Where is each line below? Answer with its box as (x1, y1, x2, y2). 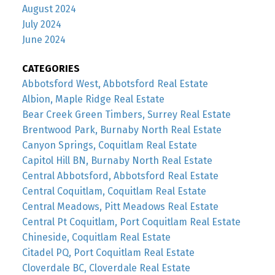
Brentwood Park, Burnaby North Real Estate (21, 123, 222, 136)
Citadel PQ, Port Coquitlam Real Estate (21, 246, 195, 258)
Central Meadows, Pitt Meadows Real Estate (21, 200, 219, 212)
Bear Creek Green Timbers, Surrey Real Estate (21, 108, 231, 120)
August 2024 (21, 2, 76, 15)
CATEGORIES (21, 62, 80, 74)
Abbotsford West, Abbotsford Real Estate (21, 77, 208, 90)
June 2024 (21, 33, 66, 45)
